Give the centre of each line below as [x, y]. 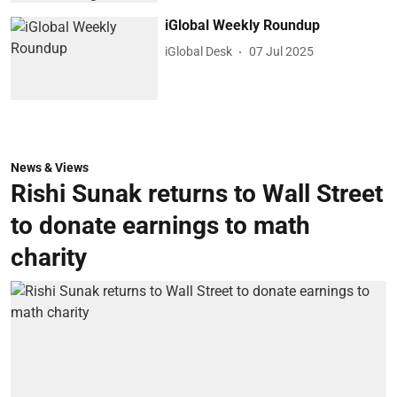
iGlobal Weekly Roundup [243, 25]
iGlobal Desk [199, 52]
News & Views [50, 167]
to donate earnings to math [160, 225]
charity [49, 257]
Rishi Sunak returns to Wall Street [197, 193]
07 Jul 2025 [282, 52]
